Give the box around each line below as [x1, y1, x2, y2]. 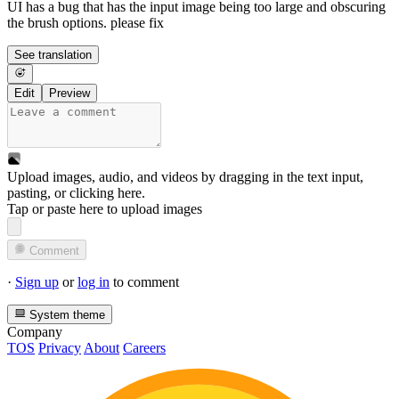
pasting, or [7, 185, 69, 201]
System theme [26, 307, 106, 322]
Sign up [15, 273, 59, 289]
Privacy [38, 339, 81, 355]
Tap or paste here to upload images [7, 201, 202, 217]
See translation [14, 48, 92, 61]
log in [77, 273, 110, 289]
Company [7, 323, 62, 339]
